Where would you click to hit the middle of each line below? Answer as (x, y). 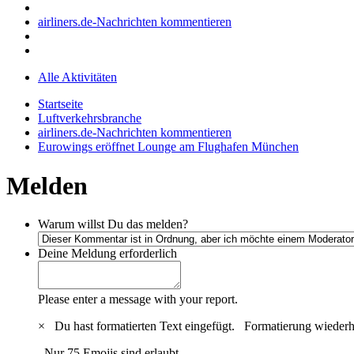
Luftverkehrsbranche (90, 119)
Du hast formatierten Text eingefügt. (146, 326)
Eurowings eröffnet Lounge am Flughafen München (168, 147)
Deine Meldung (77, 254)
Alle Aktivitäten (77, 77)
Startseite (60, 104)
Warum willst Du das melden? (113, 224)
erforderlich (148, 254)
